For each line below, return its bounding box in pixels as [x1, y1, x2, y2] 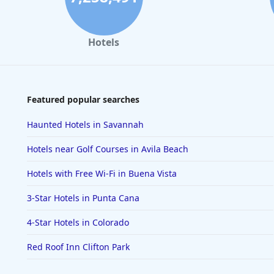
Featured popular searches [27, 94, 139, 105]
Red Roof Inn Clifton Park [27, 241, 130, 253]
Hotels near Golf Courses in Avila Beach [27, 143, 188, 155]
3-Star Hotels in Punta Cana [27, 192, 139, 204]
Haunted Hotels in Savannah [27, 119, 144, 130]
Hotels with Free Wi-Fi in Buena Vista [27, 168, 177, 179]
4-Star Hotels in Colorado [27, 217, 129, 228]
